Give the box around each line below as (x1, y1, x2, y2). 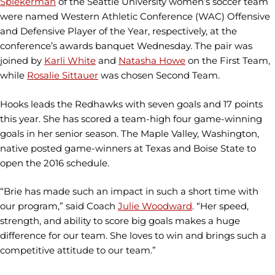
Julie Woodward (118, 200, 192, 212)
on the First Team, (185, 55, 270, 66)
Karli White (44, 55, 96, 66)
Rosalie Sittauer (27, 69, 98, 81)
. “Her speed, (192, 200, 249, 212)
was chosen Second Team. (98, 69, 220, 81)
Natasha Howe (118, 55, 185, 66)
